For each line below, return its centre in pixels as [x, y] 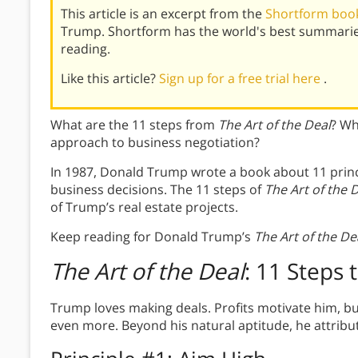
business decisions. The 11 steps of [157, 190]
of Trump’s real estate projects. [144, 207]
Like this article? [110, 79]
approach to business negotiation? [155, 143]
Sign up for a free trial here [241, 79]
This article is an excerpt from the [163, 14]
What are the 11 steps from [134, 125]
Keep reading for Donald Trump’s [152, 237]
